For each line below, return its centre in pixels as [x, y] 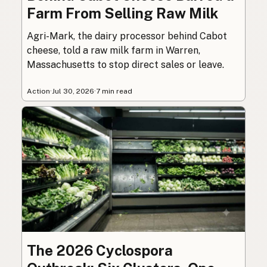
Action [38, 91]
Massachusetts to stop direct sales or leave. [125, 64]
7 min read [114, 91]
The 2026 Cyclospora [100, 251]
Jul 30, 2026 [73, 91]
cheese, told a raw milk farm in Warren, [114, 50]
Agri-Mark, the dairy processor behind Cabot [127, 36]
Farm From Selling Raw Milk [122, 13]
